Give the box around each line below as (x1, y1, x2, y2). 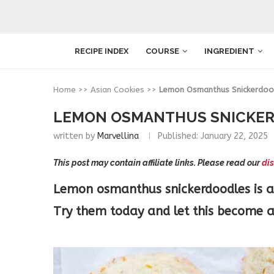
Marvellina (97, 131, 139, 141)
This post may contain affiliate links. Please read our (53, 158, 262, 168)
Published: (158, 131, 198, 141)
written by (53, 131, 97, 141)
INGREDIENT (204, 46, 254, 56)
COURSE (146, 46, 179, 56)
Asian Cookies (91, 85, 144, 94)
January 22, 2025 (198, 131, 268, 141)
